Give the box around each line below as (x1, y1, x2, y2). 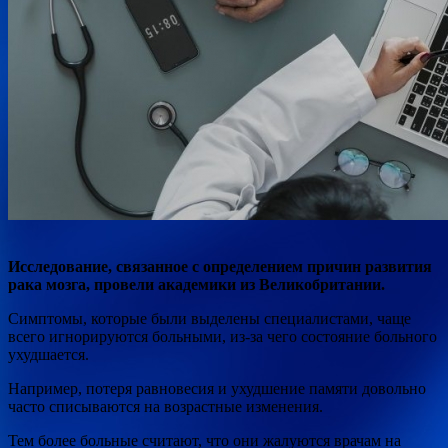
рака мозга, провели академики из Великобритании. (8, 275, 385, 293)
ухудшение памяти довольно (231, 379, 426, 397)
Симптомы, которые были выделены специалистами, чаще (8, 309, 411, 327)
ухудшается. (8, 345, 89, 363)
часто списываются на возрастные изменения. (8, 397, 323, 415)
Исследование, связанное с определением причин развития (8, 257, 432, 275)
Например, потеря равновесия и (8, 379, 231, 397)
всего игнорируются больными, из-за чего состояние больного (8, 327, 437, 345)
